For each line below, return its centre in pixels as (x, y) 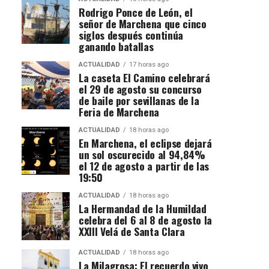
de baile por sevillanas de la (139, 100)
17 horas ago (149, 64)
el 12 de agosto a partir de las (144, 165)
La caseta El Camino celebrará (144, 77)
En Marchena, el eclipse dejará (145, 143)
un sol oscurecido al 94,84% (142, 154)
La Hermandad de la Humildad (143, 208)
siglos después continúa (131, 35)
